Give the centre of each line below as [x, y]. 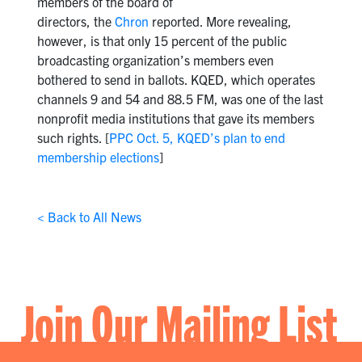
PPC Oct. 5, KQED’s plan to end [197, 138]
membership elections [98, 157]
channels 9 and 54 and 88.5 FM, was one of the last [180, 99]
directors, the [76, 21]
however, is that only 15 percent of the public [162, 41]
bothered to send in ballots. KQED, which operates [176, 80]
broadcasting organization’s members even [155, 60]
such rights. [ [73, 138]
